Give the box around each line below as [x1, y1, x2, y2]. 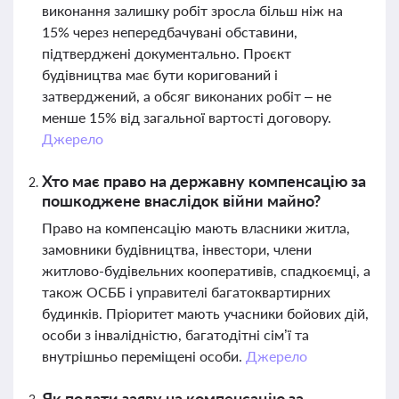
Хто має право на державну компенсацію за [42, 171, 366, 191]
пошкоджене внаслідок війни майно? [42, 191, 321, 210]
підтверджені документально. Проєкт [42, 45, 291, 61]
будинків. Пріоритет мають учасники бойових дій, [42, 305, 369, 322]
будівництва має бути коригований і [42, 66, 278, 83]
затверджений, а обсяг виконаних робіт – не [42, 87, 331, 104]
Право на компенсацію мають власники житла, [42, 219, 350, 236]
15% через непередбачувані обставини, [42, 23, 297, 40]
